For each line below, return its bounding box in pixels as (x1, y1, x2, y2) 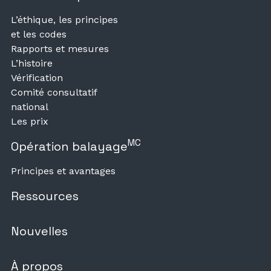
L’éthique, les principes (11, 13, 118, 25)
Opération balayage (11, 138, 128, 154)
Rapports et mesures (11, 42, 109, 54)
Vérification (11, 71, 63, 83)
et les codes (11, 28, 67, 40)
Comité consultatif (11, 86, 97, 98)
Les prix (11, 115, 48, 127)
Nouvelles (11, 223, 68, 239)
